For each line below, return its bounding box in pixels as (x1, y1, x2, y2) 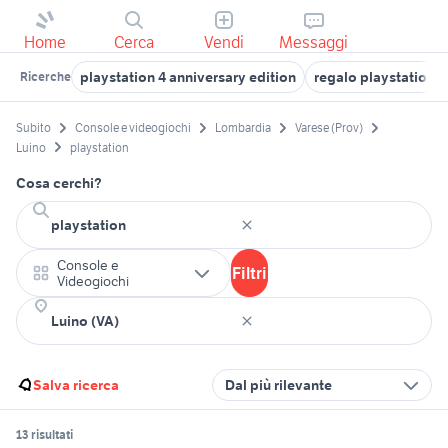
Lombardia (215, 120, 271, 136)
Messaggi (279, 32, 349, 52)
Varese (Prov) (295, 120, 363, 136)
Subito (16, 120, 51, 136)
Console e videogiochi (75, 120, 191, 136)
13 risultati (16, 426, 73, 442)
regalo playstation (314, 68, 435, 86)
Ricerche (20, 69, 71, 84)
